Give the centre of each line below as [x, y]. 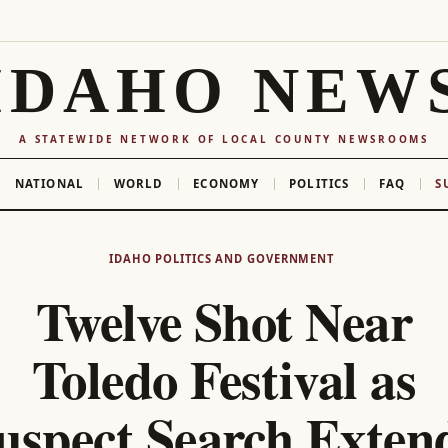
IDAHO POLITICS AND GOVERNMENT [221, 258]
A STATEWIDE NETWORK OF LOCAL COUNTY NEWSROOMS [224, 138]
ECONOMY [226, 183]
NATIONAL [49, 183]
